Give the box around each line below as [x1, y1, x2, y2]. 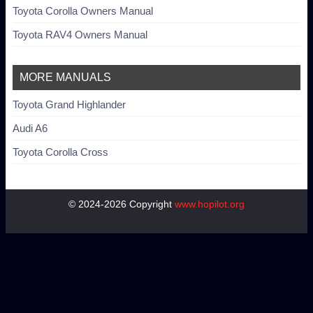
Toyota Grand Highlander [13, 98, 126, 110]
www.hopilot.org [175, 198, 245, 210]
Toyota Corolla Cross [13, 145, 108, 158]
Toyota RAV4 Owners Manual [13, 28, 147, 41]
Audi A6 [13, 122, 48, 134]
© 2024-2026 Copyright [68, 198, 175, 210]
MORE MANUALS [20, 71, 111, 83]
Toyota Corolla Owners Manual [13, 4, 153, 17]
